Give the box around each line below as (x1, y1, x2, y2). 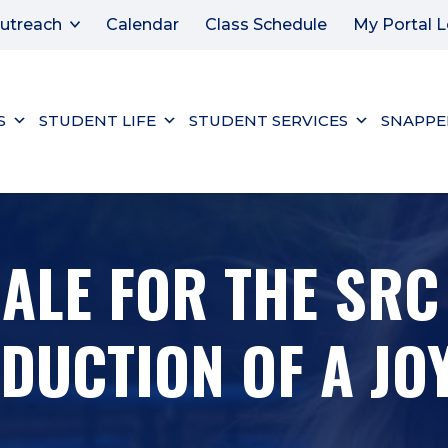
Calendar (106, 15, 179, 34)
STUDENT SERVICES (188, 111, 348, 130)
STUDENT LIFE (38, 111, 156, 130)
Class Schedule (205, 15, 327, 34)
